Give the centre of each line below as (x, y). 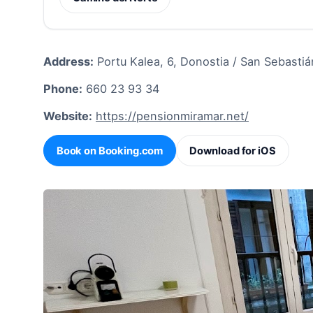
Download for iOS (232, 151)
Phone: (63, 88)
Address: (68, 61)
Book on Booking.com (110, 151)
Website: (68, 116)
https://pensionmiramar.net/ (172, 116)
